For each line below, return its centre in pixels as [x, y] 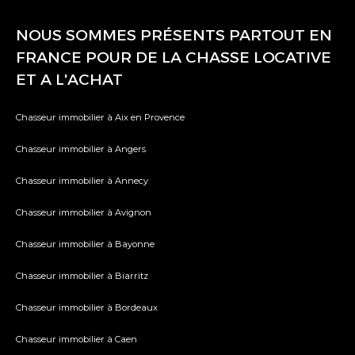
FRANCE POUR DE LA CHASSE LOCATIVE [174, 57]
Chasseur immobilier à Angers [81, 149]
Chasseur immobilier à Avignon [84, 213]
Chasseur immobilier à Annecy [82, 181]
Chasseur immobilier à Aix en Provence [100, 118]
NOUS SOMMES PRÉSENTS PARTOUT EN [174, 35]
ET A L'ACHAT [69, 80]
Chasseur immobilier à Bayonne [85, 244]
